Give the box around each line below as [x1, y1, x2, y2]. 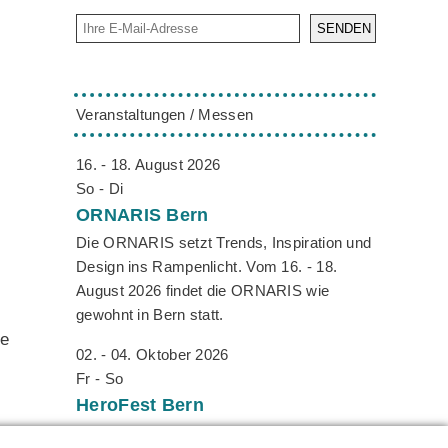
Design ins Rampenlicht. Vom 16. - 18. [76, 257, 338, 275]
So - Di [76, 179, 124, 197]
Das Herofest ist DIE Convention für [76, 423, 321, 441]
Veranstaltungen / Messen [76, 105, 254, 123]
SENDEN [317, 20, 371, 36]
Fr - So [76, 369, 124, 387]
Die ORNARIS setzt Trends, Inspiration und [76, 233, 372, 251]
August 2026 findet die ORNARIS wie [76, 281, 330, 299]
